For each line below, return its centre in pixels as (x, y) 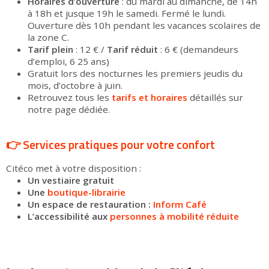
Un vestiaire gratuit (71, 180)
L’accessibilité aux (69, 216)
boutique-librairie (86, 192)
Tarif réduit (132, 49)
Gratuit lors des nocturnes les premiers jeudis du (135, 73)
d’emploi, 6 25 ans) (68, 61)
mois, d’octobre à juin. (75, 85)
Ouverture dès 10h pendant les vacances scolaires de (144, 25)
